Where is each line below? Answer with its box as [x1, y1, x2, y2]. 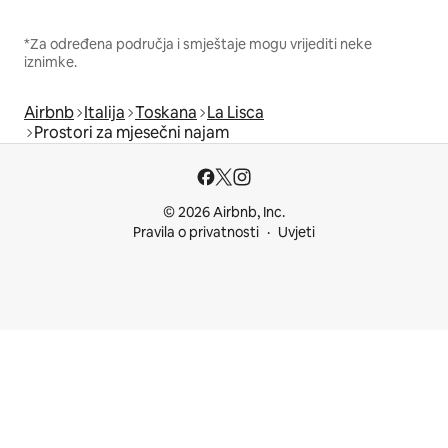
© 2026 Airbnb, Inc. [163, 203, 285, 221]
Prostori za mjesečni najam [34, 121, 229, 143]
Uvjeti [278, 223, 315, 241]
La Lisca [207, 101, 264, 123]
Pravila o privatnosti [133, 223, 259, 241]
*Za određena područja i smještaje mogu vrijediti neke [24, 34, 372, 53]
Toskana [135, 101, 197, 123]
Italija [84, 101, 125, 123]
